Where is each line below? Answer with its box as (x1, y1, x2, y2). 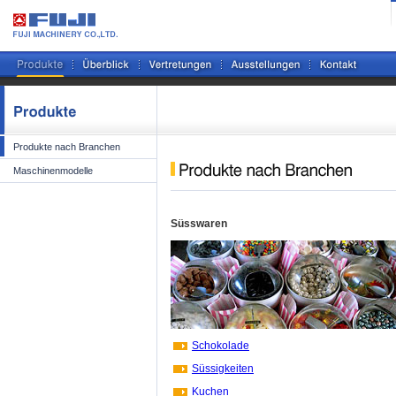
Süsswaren (171, 217, 227, 230)
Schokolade (192, 339, 249, 352)
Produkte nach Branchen (13, 141, 120, 152)
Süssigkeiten (192, 362, 254, 375)
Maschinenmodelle (13, 165, 93, 176)
